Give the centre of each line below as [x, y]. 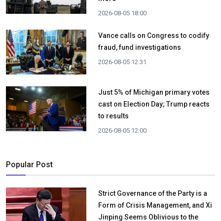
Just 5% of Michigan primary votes [154, 92]
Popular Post [29, 165]
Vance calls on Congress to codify [153, 36]
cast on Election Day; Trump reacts [154, 104]
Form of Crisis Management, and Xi [155, 205]
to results [113, 116]
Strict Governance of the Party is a [152, 194]
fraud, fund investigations [139, 48]
